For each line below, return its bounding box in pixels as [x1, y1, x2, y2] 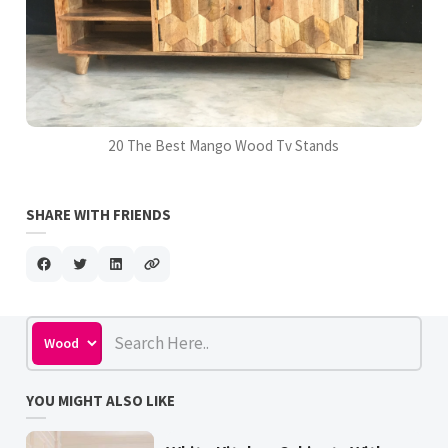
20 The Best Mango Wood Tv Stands [108, 136, 340, 156]
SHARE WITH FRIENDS [26, 205, 172, 225]
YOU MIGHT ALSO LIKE [26, 391, 176, 411]
